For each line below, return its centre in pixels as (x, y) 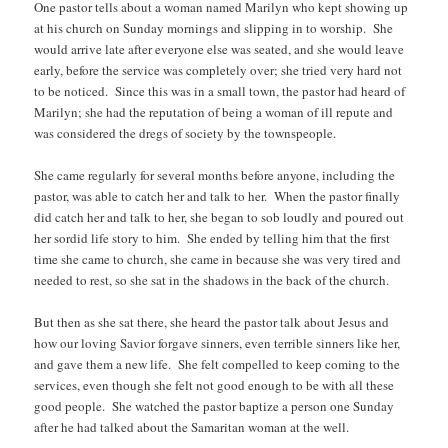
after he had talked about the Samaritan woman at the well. (194, 427)
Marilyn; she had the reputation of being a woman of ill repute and (214, 112)
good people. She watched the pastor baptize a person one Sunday (214, 406)
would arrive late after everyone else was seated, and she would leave (219, 49)
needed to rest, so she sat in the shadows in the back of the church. (212, 280)
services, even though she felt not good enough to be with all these (214, 385)
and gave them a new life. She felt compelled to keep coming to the (217, 364)
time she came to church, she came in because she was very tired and (218, 259)
